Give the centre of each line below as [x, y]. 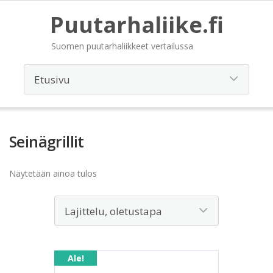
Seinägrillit [47, 141]
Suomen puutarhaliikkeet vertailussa [122, 46]
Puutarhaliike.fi [136, 25]
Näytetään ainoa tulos [53, 173]
